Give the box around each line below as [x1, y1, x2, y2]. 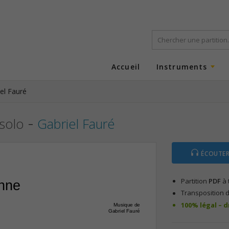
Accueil [111, 61, 140, 72]
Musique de [113, 202, 140, 208]
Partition [180, 176, 209, 186]
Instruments [156, 61, 208, 72]
